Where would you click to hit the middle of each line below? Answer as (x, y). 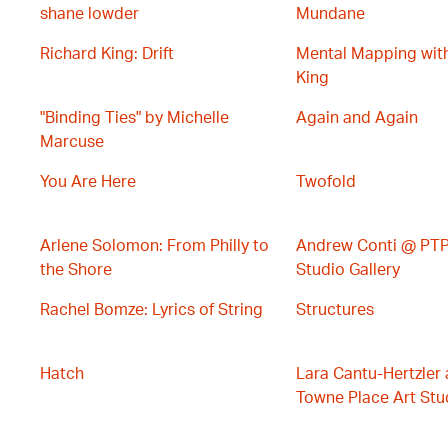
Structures (335, 310)
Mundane (330, 14)
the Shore (76, 270)
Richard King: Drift (107, 54)
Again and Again (357, 118)
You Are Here (88, 182)
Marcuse (72, 142)
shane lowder (89, 14)
